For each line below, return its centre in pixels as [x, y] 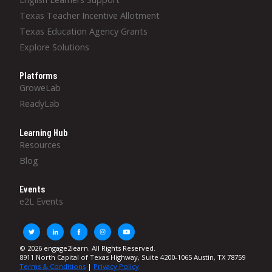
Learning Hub [43, 132]
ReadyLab [39, 104]
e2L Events [41, 201]
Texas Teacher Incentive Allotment [90, 15]
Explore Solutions [54, 47]
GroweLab [40, 88]
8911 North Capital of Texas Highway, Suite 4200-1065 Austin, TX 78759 [132, 257]
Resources [40, 144]
